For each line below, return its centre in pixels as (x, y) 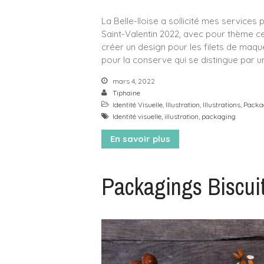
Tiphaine (126, 93)
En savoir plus (140, 139)
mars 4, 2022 (133, 81)
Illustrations (222, 105)
